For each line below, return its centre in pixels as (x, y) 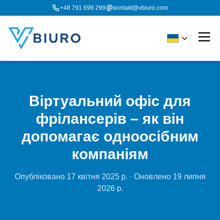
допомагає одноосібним (110, 136)
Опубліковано (41, 177)
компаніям (110, 154)
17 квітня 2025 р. (97, 177)
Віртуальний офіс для (110, 101)
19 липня (189, 177)
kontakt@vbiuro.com (141, 8)
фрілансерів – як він (110, 119)
